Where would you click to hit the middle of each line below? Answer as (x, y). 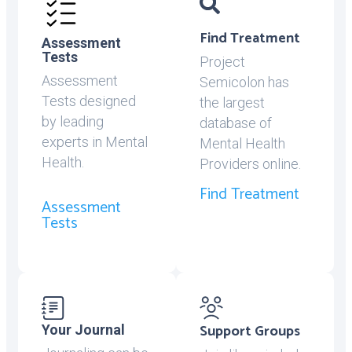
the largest (232, 103)
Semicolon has (244, 82)
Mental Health (242, 143)
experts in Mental (95, 142)
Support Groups (250, 332)
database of (236, 123)
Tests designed (89, 101)
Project (222, 62)
